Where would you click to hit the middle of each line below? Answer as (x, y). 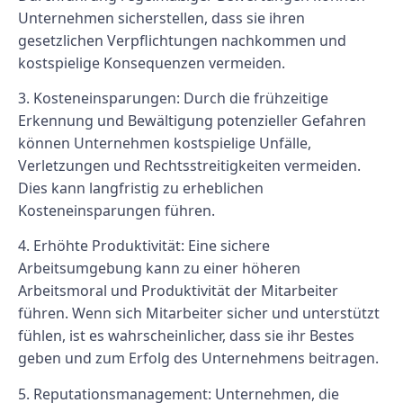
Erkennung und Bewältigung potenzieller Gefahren (192, 120)
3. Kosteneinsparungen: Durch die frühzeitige (173, 98)
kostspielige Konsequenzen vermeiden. (152, 63)
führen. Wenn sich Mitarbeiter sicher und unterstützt (199, 313)
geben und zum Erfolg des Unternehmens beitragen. (198, 358)
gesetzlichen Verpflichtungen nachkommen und (182, 40)
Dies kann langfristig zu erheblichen (141, 188)
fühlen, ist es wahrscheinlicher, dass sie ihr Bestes (186, 336)
